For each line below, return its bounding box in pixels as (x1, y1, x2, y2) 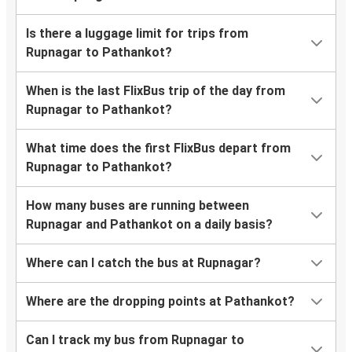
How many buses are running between (26, 198, 249, 214)
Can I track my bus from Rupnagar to (26, 332, 244, 348)
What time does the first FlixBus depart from (26, 141, 291, 156)
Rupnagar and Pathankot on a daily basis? (26, 217, 273, 233)
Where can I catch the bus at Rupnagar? (26, 255, 261, 271)
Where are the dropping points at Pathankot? (26, 294, 295, 310)
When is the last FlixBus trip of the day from (26, 83, 285, 99)
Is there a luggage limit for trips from (26, 26, 248, 42)
